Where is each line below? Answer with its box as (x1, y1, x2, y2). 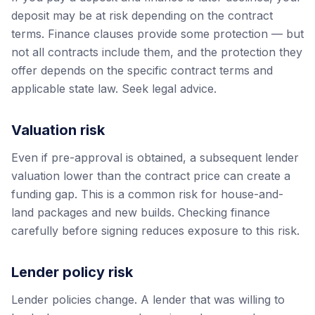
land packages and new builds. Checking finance (11, 205, 270, 219)
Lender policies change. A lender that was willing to (11, 292, 285, 307)
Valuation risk (11, 122, 105, 139)
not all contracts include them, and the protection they (11, 45, 302, 59)
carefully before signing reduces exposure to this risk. (11, 224, 300, 238)
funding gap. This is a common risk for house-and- (11, 187, 283, 201)
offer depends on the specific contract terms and (11, 63, 273, 77)
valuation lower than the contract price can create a (11, 169, 290, 183)
